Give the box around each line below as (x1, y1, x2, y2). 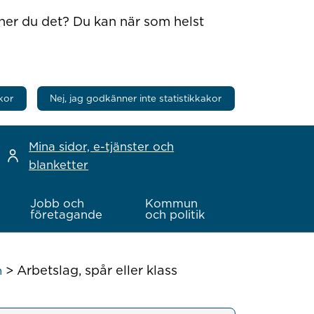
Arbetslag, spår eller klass (16, 262, 177, 278)
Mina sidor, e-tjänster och (29, 139, 175, 153)
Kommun (145, 196, 198, 211)
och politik (145, 207, 205, 222)
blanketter (29, 157, 89, 172)
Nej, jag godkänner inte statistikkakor (50, 92, 222, 104)
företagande (30, 207, 103, 222)
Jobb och (30, 196, 85, 211)
